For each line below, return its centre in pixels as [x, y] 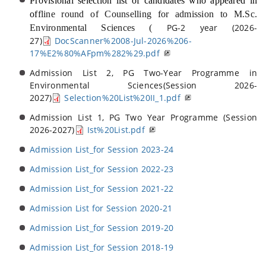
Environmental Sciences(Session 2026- [143, 85]
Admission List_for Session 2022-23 [102, 169]
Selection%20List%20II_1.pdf [122, 98]
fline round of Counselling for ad [111, 14]
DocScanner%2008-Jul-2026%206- [123, 41]
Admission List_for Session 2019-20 [102, 228]
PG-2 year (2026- [205, 28]
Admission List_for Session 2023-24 [102, 150]
